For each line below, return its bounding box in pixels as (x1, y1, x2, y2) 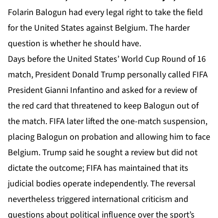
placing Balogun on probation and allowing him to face (8, 131, 210, 144)
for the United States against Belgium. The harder (8, 22, 190, 35)
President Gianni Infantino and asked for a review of (8, 84, 197, 97)
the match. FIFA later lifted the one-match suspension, (8, 115, 207, 128)
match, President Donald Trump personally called (8, 69, 192, 81)
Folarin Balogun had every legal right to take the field (8, 6, 203, 19)
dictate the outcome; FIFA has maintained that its (8, 162, 188, 175)
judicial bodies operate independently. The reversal (8, 178, 196, 190)
